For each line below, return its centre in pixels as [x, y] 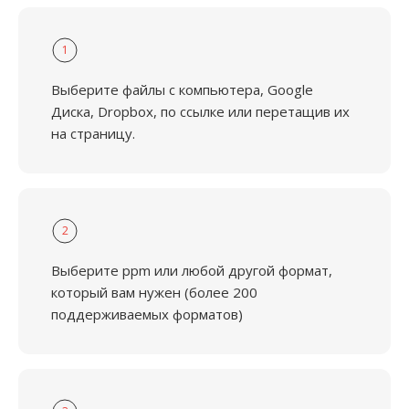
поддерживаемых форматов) [147, 314]
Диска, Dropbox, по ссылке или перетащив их [200, 111]
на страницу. [93, 133]
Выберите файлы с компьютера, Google [182, 89]
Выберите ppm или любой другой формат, [192, 270]
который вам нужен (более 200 [154, 292]
